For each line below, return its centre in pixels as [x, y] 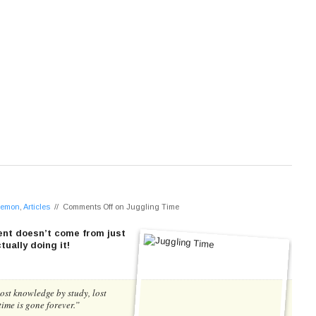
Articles [37, 207]
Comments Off [88, 207]
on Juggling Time [146, 207]
